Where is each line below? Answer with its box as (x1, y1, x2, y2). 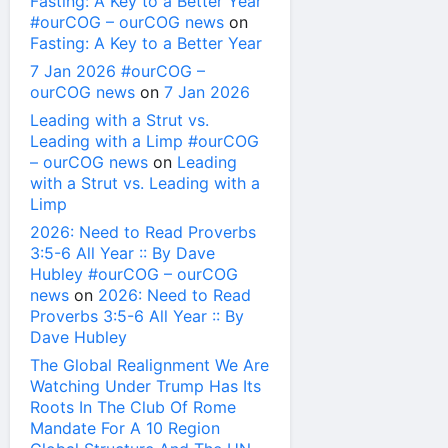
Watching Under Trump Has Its (30, 376, 261, 397)
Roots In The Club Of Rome (30, 397, 236, 418)
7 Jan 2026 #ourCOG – (30, 61, 205, 82)
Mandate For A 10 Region (30, 418, 220, 439)
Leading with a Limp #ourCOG (30, 131, 259, 152)
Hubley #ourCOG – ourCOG (30, 264, 238, 285)
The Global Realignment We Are (30, 355, 269, 376)
